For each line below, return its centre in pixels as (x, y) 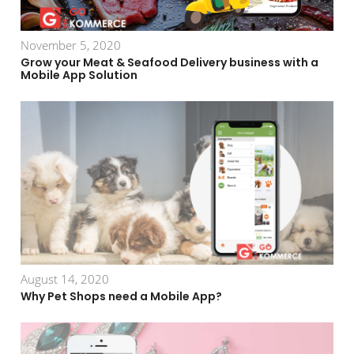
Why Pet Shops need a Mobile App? (122, 296)
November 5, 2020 (71, 45)
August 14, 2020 (65, 279)
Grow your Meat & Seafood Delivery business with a (170, 62)
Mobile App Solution (79, 75)
